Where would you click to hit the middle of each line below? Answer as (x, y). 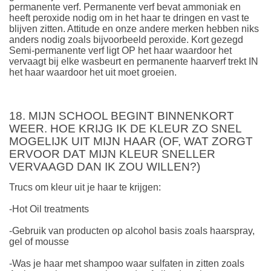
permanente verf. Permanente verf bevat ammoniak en (125, 7)
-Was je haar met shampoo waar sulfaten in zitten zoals (127, 264)
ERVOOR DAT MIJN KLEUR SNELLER (112, 154)
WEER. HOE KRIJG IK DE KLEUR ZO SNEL (125, 128)
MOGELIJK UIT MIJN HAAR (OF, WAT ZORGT (131, 141)
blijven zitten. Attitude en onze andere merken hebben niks (134, 29)
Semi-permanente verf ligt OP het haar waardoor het (120, 51)
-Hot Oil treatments (49, 209)
